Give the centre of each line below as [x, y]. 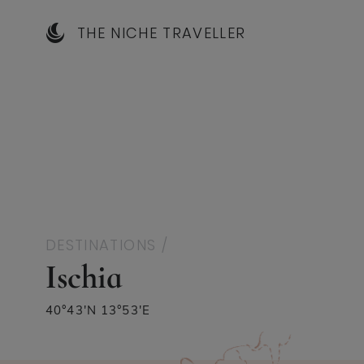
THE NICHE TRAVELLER [161, 32]
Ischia [84, 277]
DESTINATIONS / [107, 245]
